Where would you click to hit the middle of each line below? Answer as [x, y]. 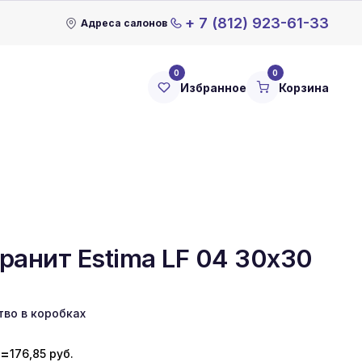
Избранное [213, 87]
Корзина [304, 87]
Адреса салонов [124, 23]
